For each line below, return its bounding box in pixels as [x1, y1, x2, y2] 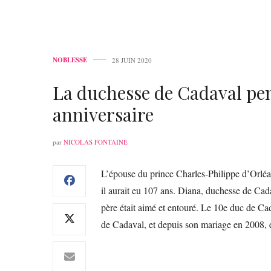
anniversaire [53, 102, 154, 126]
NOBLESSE [53, 54, 87, 65]
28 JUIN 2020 [112, 55, 152, 65]
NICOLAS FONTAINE [64, 137, 128, 146]
